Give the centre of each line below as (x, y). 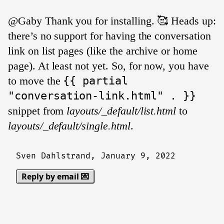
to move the (36, 81)
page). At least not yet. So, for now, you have (108, 66)
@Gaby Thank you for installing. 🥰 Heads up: (112, 21)
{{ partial (95, 81)
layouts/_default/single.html (69, 126)
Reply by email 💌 (55, 176)
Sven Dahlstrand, (58, 156)
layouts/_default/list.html (121, 111)
